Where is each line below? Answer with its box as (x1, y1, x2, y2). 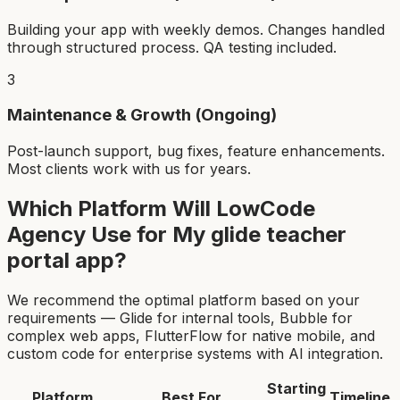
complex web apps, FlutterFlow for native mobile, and (7, 326, 375, 345)
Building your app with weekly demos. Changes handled (7, 20, 385, 38)
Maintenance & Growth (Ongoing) (7, 104, 277, 126)
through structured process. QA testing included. (7, 37, 337, 56)
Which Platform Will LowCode (7, 195, 315, 221)
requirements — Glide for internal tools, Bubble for (7, 308, 353, 327)
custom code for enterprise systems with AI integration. (7, 344, 383, 362)
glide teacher (211, 221, 346, 247)
